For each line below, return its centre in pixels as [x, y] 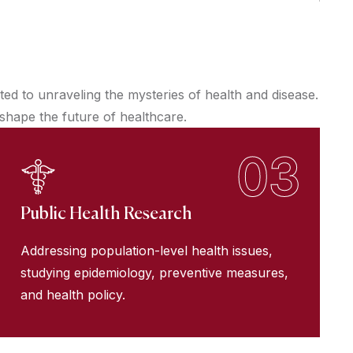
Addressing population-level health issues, [147, 251]
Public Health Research [106, 215]
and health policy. [73, 295]
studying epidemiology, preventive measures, [154, 273]
